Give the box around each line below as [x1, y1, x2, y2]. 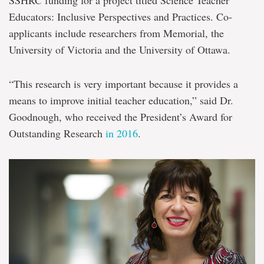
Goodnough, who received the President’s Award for [9, 110, 232, 124]
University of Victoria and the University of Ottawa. [9, 42, 230, 57]
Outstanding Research [9, 126, 105, 141]
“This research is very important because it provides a [9, 77, 238, 91]
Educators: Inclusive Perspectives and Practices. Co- [9, 9, 232, 24]
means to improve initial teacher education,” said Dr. [9, 93, 233, 108]
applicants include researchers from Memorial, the [9, 26, 224, 41]
